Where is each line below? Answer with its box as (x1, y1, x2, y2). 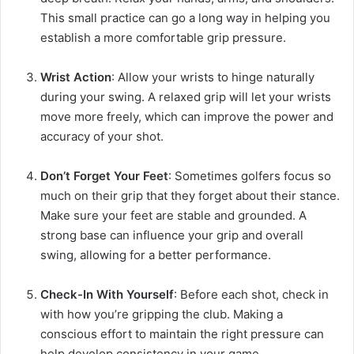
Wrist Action (40, 70, 111, 85)
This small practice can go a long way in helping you (40, 10, 330, 26)
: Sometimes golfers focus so (168, 168, 331, 184)
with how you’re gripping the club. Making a (40, 307, 283, 322)
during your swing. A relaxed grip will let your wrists (40, 89, 331, 105)
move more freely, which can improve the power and (40, 109, 333, 125)
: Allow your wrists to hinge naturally (111, 70, 314, 85)
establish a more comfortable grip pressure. (40, 30, 286, 46)
